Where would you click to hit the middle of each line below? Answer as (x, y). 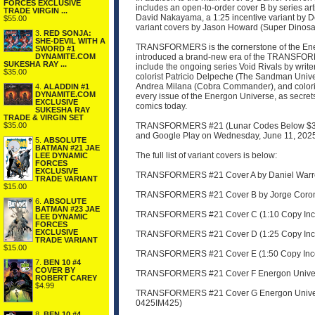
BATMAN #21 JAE (67, 147)
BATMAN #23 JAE (67, 208)
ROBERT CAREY (66, 277)
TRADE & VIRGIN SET (44, 117)
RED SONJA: (67, 33)
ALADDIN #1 (66, 86)
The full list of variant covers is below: (206, 155)
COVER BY (55, 270)
